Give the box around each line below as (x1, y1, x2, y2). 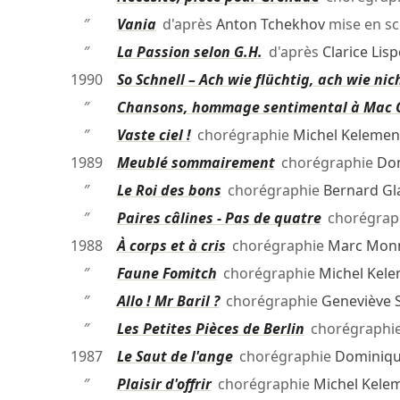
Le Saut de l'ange (116, 346, 233, 367)
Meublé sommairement (116, 153, 275, 173)
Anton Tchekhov (215, 14, 325, 35)
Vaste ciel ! (116, 125, 191, 146)
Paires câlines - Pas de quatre (116, 208, 321, 229)
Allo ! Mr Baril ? (116, 291, 220, 312)
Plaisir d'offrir (116, 374, 212, 395)
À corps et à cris (116, 236, 226, 256)
